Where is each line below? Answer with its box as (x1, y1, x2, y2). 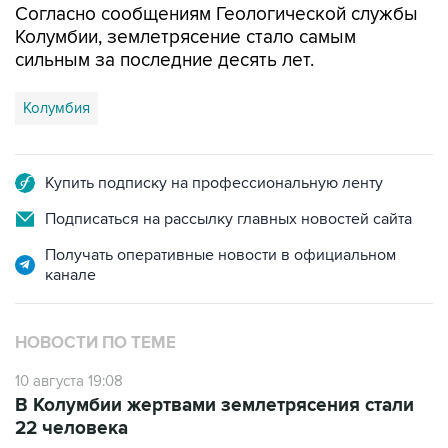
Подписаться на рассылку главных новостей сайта (45, 209, 412, 230)
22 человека (15, 417, 128, 441)
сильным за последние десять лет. (15, 49, 314, 73)
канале (45, 265, 96, 286)
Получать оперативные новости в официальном (45, 245, 396, 266)
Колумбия (23, 99, 90, 118)
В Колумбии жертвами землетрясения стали (15, 394, 414, 418)
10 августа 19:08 (15, 372, 123, 391)
